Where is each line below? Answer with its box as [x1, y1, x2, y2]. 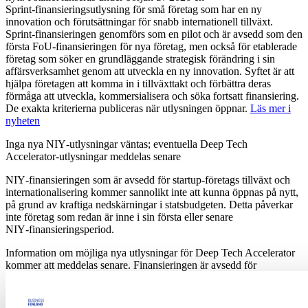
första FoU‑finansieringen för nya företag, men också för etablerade [5, 40, 297, 52]
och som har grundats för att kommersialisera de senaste [5, 283, 246, 296]
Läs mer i [250, 102, 291, 114]
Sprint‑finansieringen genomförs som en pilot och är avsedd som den [5, 27, 302, 40]
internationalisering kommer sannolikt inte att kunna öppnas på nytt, [5, 186, 298, 198]
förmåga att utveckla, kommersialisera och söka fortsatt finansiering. [5, 89, 299, 102]
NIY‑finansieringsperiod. [5, 223, 114, 235]
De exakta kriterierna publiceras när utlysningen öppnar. [5, 102, 250, 114]
